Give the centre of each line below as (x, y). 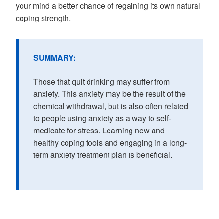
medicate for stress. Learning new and (99, 130)
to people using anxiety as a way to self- (102, 118)
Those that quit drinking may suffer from (101, 81)
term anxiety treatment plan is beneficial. (103, 155)
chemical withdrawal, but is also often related (111, 106)
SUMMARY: (55, 57)
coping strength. (45, 18)
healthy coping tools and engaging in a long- (110, 142)
